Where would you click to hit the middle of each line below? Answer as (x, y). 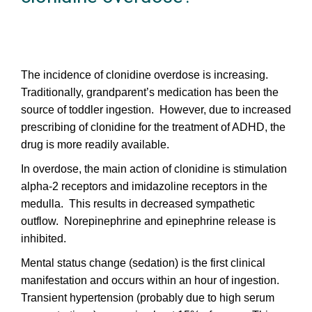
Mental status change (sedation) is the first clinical (143, 263)
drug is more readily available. (95, 145)
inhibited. (44, 239)
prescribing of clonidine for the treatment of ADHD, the (153, 127)
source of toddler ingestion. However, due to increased (156, 110)
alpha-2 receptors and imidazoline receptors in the (144, 186)
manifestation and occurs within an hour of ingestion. (151, 280)
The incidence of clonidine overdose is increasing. (146, 75)
